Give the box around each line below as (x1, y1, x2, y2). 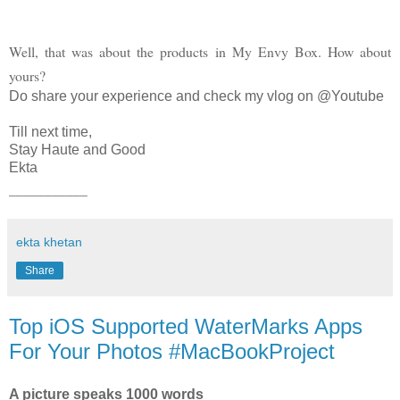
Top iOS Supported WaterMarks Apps (9, 313, 362, 338)
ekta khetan (16, 234, 82, 249)
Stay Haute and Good (9, 141, 146, 157)
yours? (9, 65, 50, 85)
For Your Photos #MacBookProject (9, 338, 335, 363)
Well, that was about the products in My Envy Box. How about (9, 41, 391, 61)
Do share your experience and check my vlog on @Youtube (9, 87, 384, 104)
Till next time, (9, 123, 92, 139)
